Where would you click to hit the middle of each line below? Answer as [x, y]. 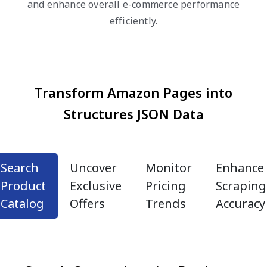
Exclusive [96, 185]
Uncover [93, 167]
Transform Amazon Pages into [133, 92]
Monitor [169, 167]
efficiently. [133, 21]
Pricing [166, 185]
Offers [87, 203]
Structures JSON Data [133, 114]
